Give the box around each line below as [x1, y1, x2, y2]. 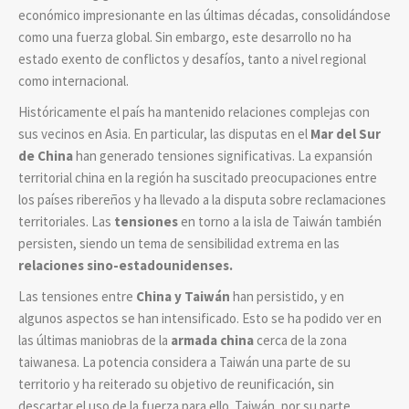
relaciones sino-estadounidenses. [18, 256, 233, 274]
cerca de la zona [254, 330, 347, 349]
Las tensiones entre [18, 287, 136, 305]
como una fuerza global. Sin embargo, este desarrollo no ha [18, 27, 351, 46]
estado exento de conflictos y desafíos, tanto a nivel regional [18, 49, 366, 68]
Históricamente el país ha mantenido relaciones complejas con [18, 102, 370, 121]
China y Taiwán [136, 287, 230, 305]
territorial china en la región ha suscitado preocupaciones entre [18, 168, 377, 186]
